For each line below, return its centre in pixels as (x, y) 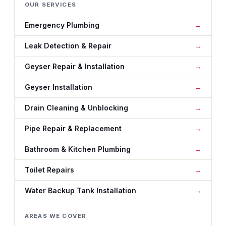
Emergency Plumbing (62, 25)
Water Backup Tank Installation (80, 190)
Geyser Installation (59, 87)
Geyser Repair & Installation (75, 66)
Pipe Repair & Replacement (73, 128)
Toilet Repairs (49, 170)
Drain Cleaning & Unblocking (76, 108)
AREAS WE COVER (56, 216)
